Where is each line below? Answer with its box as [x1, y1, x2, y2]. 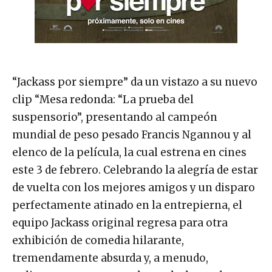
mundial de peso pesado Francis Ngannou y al [12, 127, 251, 141]
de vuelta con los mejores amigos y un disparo [12, 180, 255, 194]
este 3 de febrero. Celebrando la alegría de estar [12, 163, 258, 177]
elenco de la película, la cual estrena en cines [12, 145, 246, 159]
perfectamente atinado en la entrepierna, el [12, 198, 242, 212]
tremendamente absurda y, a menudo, [12, 251, 208, 265]
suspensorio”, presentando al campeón [12, 110, 217, 124]
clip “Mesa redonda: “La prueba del [12, 92, 194, 106]
